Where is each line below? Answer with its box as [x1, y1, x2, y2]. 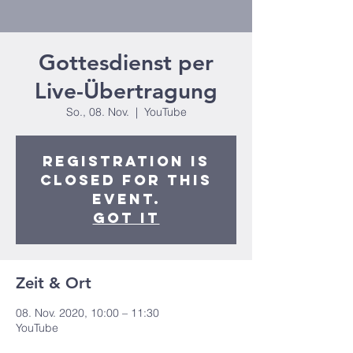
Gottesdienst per [39, 49, 214, 76]
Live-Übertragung [35, 77, 217, 104]
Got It [92, 209, 160, 227]
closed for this [40, 171, 212, 189]
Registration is [43, 152, 210, 170]
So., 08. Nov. [65, 105, 129, 119]
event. [91, 190, 161, 208]
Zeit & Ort [16, 273, 91, 292]
